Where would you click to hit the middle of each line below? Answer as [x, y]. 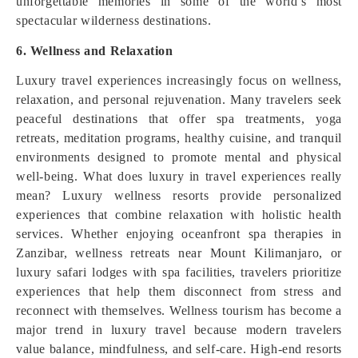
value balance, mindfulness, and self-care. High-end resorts [179, 349]
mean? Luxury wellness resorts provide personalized [179, 195]
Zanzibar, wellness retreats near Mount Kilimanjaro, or [179, 253]
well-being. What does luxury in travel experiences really [179, 176]
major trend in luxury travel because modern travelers [179, 330]
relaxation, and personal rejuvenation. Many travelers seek [179, 99]
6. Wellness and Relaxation [95, 51]
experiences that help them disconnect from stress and [179, 291]
